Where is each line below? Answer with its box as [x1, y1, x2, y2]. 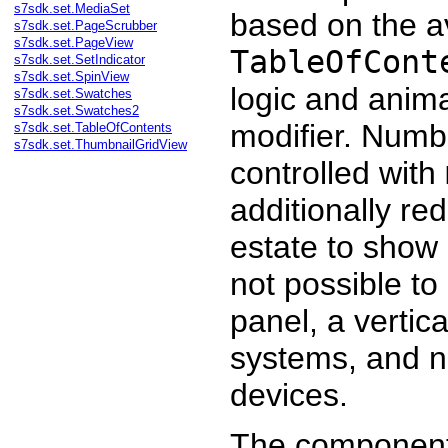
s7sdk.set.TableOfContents [14, 120, 172, 135]
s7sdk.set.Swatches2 [14, 103, 139, 118]
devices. [230, 377, 348, 413]
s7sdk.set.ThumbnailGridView [14, 137, 187, 152]
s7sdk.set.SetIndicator [14, 52, 145, 67]
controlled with [230, 155, 445, 191]
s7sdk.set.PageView [14, 35, 133, 50]
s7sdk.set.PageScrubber [14, 18, 157, 33]
